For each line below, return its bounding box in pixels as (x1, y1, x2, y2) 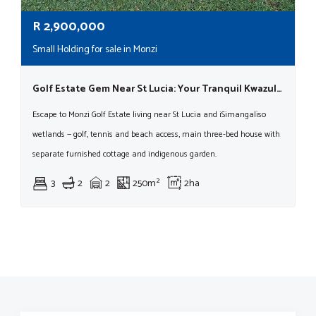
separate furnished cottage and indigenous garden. (32, 147, 217, 161)
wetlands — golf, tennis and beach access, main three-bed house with (32, 128, 280, 141)
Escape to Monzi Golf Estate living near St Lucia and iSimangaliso (32, 108, 266, 121)
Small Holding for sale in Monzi (32, 42, 157, 58)
